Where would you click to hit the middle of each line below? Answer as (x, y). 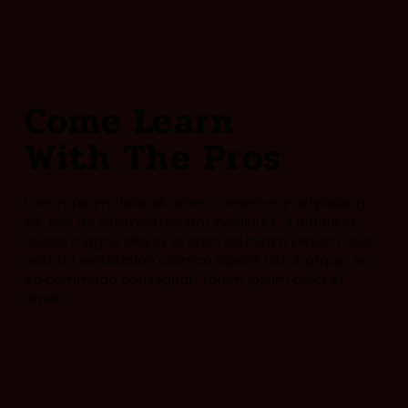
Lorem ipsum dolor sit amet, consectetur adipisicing (194, 204)
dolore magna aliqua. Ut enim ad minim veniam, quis (198, 242)
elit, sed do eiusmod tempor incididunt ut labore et (190, 223)
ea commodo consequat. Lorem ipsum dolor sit (184, 280)
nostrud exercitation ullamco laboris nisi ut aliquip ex (195, 261)
